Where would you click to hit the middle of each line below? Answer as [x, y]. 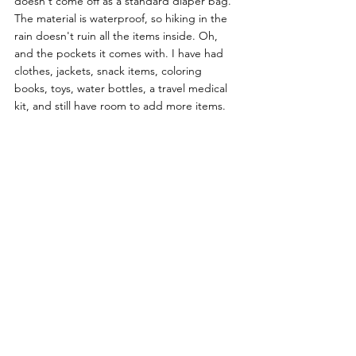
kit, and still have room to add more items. [122, 105]
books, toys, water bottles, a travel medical [122, 88]
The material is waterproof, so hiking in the [124, 18]
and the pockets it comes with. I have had [120, 53]
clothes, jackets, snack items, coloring [110, 70]
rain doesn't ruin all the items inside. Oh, [118, 35]
